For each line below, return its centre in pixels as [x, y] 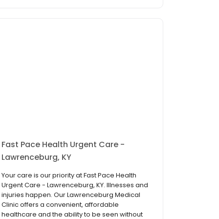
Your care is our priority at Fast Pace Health [69, 175]
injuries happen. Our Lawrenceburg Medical [71, 195]
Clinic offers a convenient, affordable [60, 205]
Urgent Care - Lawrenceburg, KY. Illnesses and [75, 185]
